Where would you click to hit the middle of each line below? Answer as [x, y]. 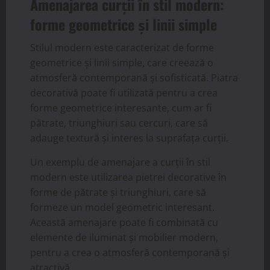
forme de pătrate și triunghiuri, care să [118, 193]
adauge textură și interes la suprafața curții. [129, 138]
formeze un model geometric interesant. [122, 208]
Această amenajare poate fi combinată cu [124, 223]
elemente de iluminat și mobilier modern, [124, 238]
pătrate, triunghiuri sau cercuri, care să [119, 123]
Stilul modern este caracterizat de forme [122, 48]
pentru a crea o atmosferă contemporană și [130, 253]
